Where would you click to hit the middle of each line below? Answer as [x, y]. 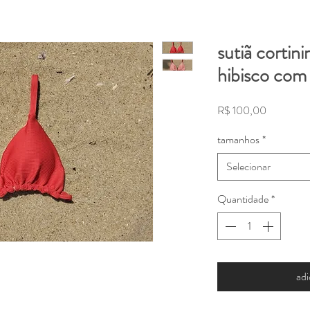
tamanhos [238, 139]
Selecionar [248, 166]
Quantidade [243, 199]
